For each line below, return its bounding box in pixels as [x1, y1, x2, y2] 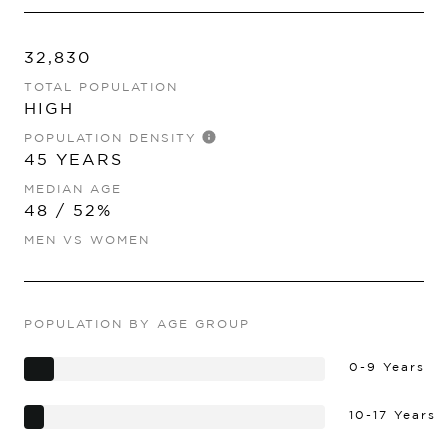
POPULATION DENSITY [24, 130, 197, 144]
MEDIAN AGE [24, 181, 122, 195]
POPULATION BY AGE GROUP [24, 316, 250, 330]
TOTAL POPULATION [24, 79, 178, 93]
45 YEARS [24, 149, 123, 168]
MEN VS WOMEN [24, 232, 150, 246]
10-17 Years [349, 407, 436, 421]
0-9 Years [349, 359, 425, 373]
